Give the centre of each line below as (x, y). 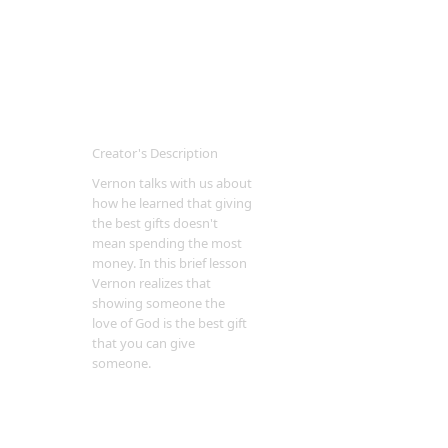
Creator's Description (155, 153)
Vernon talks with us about (172, 183)
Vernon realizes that (151, 283)
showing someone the (158, 303)
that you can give (143, 343)
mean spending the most (167, 243)
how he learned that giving (172, 203)
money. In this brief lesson (169, 263)
